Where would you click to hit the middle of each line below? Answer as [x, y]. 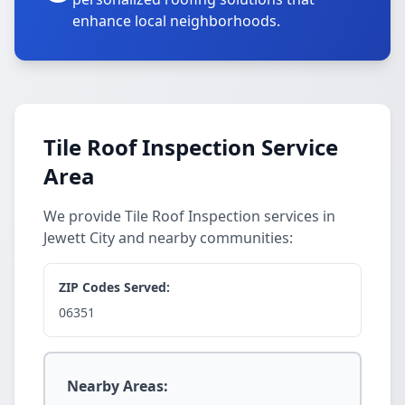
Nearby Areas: [118, 386]
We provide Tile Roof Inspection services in [189, 216]
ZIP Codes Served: [114, 287]
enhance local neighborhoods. [176, 21]
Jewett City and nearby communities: [168, 238]
